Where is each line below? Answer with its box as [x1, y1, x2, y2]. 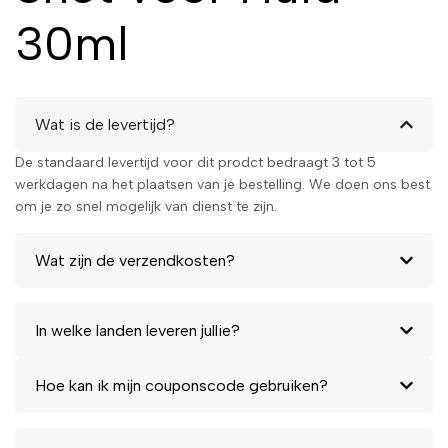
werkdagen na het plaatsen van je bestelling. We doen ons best [15, 175, 430, 193]
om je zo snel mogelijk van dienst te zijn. [15, 197, 277, 215]
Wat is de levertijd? [35, 114, 175, 134]
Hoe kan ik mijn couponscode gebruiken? [35, 375, 328, 395]
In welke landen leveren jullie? [35, 320, 240, 340]
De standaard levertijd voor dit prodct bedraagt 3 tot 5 [15, 153, 376, 171]
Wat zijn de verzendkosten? [35, 250, 235, 270]
